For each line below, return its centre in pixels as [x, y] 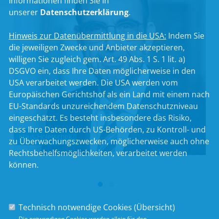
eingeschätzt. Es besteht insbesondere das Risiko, [100, 118]
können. [23, 165]
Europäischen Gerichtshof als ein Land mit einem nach [109, 94]
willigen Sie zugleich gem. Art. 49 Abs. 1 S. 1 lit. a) [97, 59]
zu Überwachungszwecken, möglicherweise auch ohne [109, 141]
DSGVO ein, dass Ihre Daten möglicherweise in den [102, 71]
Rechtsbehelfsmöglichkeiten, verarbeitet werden [98, 153]
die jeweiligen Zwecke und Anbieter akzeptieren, [97, 47]
